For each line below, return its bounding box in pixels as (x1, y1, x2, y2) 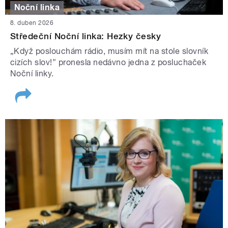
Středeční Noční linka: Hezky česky (10, 31, 161, 41)
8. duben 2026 (10, 19, 54, 26)
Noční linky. (10, 68, 54, 78)
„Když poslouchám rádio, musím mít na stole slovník (10, 46, 209, 56)
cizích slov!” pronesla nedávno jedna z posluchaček (10, 57, 207, 67)
